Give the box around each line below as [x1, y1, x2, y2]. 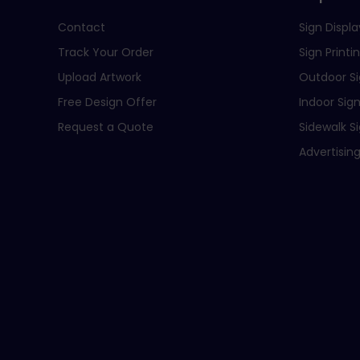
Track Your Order [58, 43, 153, 60]
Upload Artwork [58, 68, 141, 85]
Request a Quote [58, 118, 153, 135]
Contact [58, 18, 105, 35]
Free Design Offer [58, 93, 157, 110]
